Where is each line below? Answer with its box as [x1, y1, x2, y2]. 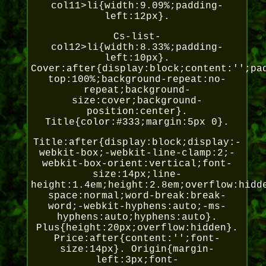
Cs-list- [113, 31, 161, 43]
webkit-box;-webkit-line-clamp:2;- [39, 148, 235, 159]
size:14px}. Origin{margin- [59, 244, 214, 255]
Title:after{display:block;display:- [33, 137, 241, 148]
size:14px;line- [92, 169, 182, 180]
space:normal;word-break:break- [47, 191, 226, 202]
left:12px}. [104, 11, 170, 23]
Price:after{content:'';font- [53, 233, 220, 245]
